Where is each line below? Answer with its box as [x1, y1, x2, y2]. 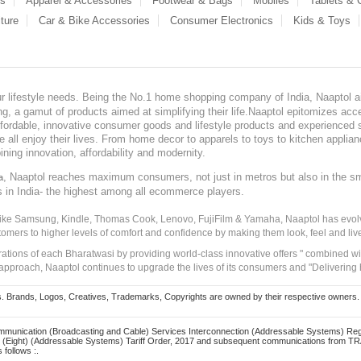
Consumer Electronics [170, 15, 273, 27]
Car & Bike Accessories [39, 15, 150, 27]
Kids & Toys [293, 15, 351, 27]
